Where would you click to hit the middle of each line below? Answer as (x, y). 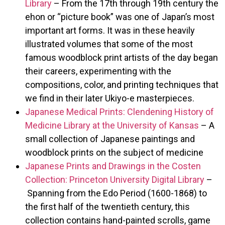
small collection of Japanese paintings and (110, 139)
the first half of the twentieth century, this (107, 206)
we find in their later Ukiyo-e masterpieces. (110, 98)
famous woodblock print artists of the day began (122, 57)
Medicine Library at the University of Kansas (112, 125)
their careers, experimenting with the (98, 71)
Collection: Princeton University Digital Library (115, 179)
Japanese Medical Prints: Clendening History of (120, 111)
